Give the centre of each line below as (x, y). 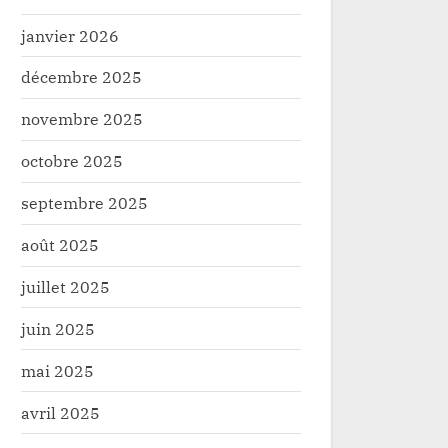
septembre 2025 (84, 203)
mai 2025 (57, 370)
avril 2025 (60, 412)
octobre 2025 (72, 161)
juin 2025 (58, 328)
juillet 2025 (65, 286)
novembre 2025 (82, 119)
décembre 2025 (81, 77)
